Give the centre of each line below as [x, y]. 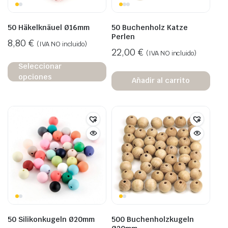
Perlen [123, 36]
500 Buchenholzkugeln [153, 219]
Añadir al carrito [161, 81]
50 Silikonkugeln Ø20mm [51, 219]
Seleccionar [40, 66]
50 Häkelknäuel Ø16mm [49, 27]
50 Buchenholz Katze [150, 27]
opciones [35, 77]
